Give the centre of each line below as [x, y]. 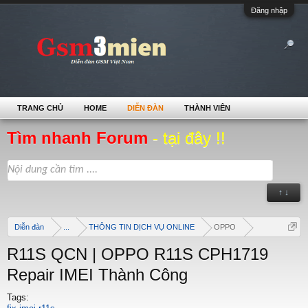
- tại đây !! [189, 138]
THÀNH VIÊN [207, 108]
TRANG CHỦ [40, 108]
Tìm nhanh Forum [80, 138]
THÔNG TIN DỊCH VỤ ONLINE [142, 227]
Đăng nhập [269, 10]
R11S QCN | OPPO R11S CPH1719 [137, 254]
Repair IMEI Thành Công [97, 275]
